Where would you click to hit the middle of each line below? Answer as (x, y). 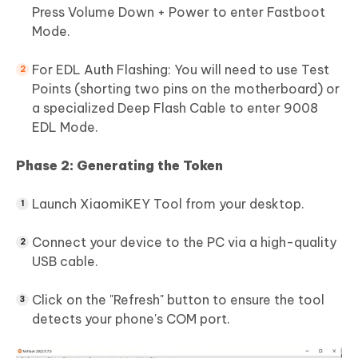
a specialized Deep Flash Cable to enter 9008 (175, 107)
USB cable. (65, 261)
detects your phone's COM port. (131, 318)
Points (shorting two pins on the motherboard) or (186, 88)
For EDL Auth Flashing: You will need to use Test (181, 69)
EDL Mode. (65, 127)
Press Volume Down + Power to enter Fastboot (179, 12)
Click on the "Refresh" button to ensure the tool (178, 299)
